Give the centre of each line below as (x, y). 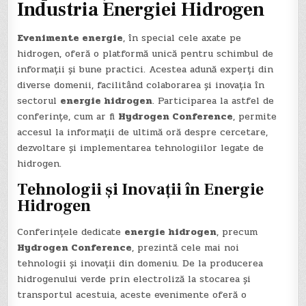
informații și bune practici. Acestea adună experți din (145, 70)
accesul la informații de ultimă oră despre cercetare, (143, 133)
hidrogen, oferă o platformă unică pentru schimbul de (145, 54)
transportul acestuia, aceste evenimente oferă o (132, 295)
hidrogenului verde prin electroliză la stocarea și (134, 279)
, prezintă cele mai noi (186, 248)
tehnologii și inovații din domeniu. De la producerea (140, 264)
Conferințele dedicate (71, 232)
